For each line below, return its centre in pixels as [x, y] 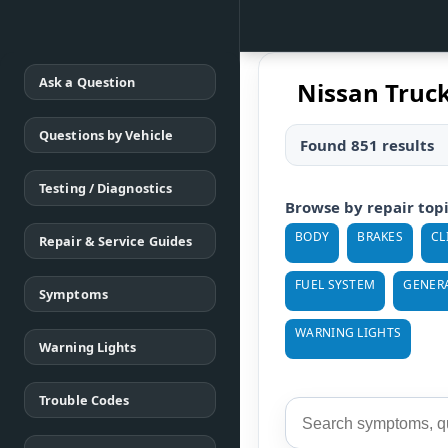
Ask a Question [87, 82]
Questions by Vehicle [106, 135]
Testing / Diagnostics [106, 188]
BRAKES [380, 236]
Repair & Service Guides [116, 241]
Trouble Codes [84, 400]
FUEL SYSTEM [335, 284]
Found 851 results [367, 145]
